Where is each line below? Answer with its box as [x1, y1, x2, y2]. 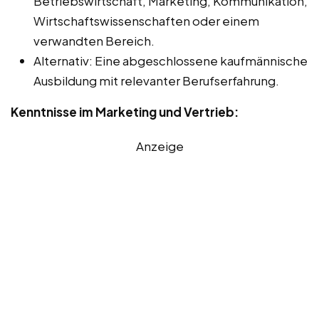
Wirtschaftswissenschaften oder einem [33, 12, 259, 28]
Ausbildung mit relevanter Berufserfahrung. [33, 72, 279, 88]
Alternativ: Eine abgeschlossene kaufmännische [33, 52, 308, 68]
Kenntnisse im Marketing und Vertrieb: [11, 103, 239, 120]
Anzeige [135, 137, 184, 154]
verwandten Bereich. [33, 32, 155, 48]
